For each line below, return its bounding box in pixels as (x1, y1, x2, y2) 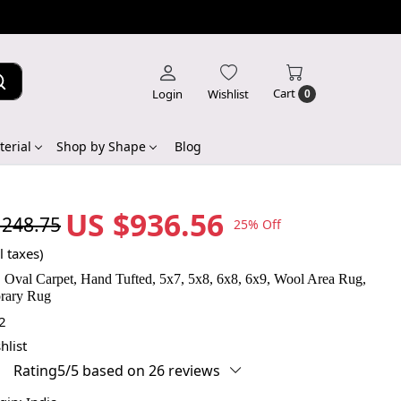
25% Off (234, 216, 281, 234)
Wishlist (208, 85, 249, 102)
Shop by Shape (56, 137, 146, 155)
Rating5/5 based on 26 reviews (13, 360, 220, 380)
